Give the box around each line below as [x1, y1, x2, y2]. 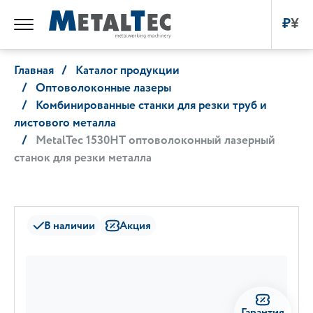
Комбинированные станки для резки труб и [36, 97, 267, 115]
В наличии [43, 217, 95, 234]
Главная [14, 62, 54, 80]
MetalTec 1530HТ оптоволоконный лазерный [36, 132, 275, 150]
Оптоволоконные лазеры [36, 80, 171, 98]
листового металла [14, 115, 116, 133]
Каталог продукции [75, 62, 180, 80]
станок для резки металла [14, 150, 152, 168]
